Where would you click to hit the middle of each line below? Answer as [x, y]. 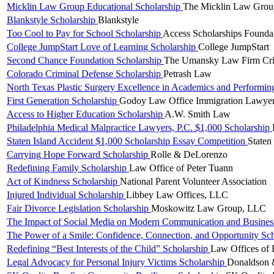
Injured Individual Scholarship [66, 195]
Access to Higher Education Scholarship [86, 114]
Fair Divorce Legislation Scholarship [79, 209]
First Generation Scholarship [63, 101]
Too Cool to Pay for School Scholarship [85, 34]
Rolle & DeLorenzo [189, 155]
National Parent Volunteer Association [193, 182]
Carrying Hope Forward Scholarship [79, 155]
